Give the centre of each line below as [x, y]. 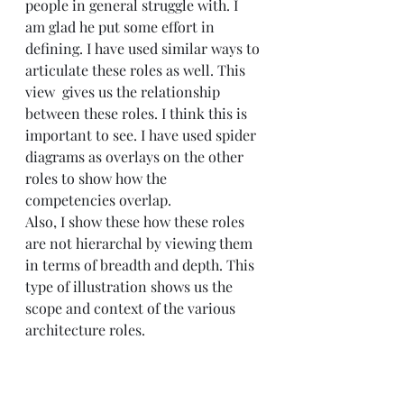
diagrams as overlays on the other [136, 156]
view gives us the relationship [124, 91]
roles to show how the [98, 178]
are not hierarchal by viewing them [141, 243]
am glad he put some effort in [122, 26]
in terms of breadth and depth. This [142, 264]
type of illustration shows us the [131, 286]
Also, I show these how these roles [137, 221]
